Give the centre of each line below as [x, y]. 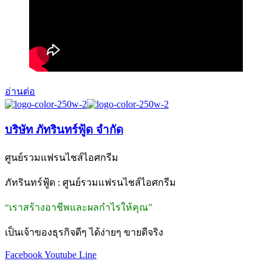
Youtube [60, 255]
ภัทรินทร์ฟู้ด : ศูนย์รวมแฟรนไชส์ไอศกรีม [90, 183]
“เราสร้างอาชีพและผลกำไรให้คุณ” [79, 208]
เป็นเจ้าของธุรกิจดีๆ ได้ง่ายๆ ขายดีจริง [84, 233]
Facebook [24, 255]
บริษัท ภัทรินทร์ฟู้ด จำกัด [64, 130]
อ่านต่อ [20, 91]
